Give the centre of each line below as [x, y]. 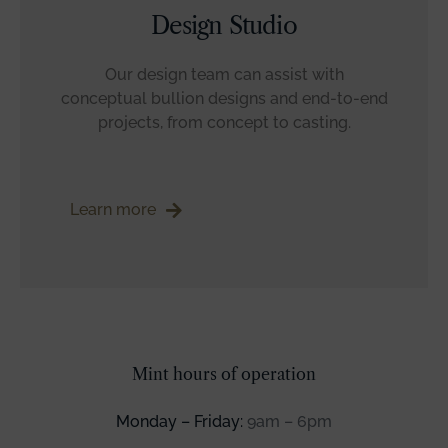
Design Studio [224, 25]
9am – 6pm [287, 421]
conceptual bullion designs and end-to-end [224, 98]
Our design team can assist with [224, 74]
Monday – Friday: [179, 421]
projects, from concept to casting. [224, 122]
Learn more [113, 209]
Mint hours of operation [224, 373]
